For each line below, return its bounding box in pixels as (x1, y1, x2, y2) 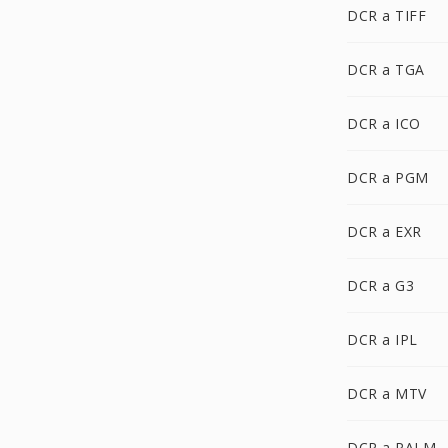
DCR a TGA (347, 60, 425, 79)
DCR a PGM (347, 168, 429, 187)
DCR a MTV (347, 384, 427, 403)
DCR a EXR (347, 222, 422, 241)
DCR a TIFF (347, 6, 426, 25)
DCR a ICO (347, 114, 421, 133)
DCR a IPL (347, 330, 418, 349)
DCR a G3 (347, 276, 414, 295)
